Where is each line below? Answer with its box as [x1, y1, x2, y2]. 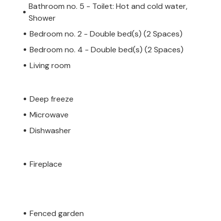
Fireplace [30, 158, 62, 169]
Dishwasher [30, 125, 71, 136]
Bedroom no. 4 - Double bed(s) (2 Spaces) [30, 44, 184, 55]
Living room [30, 60, 71, 71]
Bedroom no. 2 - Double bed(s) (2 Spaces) [30, 28, 183, 39]
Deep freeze [30, 93, 74, 104]
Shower [29, 12, 56, 23]
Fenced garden [30, 208, 84, 219]
